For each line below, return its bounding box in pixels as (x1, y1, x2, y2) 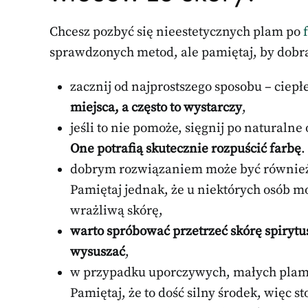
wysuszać (70, 243, 125, 260)
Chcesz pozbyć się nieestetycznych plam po (49, 23, 303, 40)
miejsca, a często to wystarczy (70, 99, 242, 115)
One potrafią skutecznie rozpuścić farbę (70, 140, 301, 157)
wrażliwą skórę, (70, 202, 163, 219)
